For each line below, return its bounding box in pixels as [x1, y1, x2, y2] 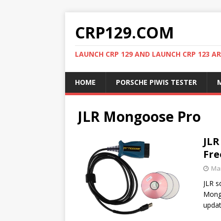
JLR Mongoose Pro [77, 107, 201, 126]
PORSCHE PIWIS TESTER [116, 77, 197, 87]
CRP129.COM [75, 22, 174, 43]
